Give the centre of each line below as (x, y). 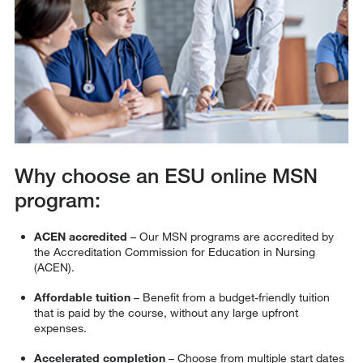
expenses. (60, 328)
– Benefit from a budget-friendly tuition (230, 297)
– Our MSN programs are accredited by (230, 237)
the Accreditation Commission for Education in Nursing (174, 252)
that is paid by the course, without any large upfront (166, 313)
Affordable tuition (82, 297)
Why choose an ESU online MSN (166, 176)
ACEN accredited (80, 237)
